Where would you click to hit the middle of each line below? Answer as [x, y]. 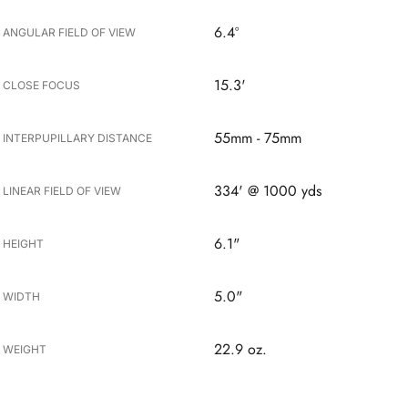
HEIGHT [24, 243]
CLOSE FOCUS [42, 85]
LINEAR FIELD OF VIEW [62, 190]
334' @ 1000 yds [268, 190]
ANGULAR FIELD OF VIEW [70, 32]
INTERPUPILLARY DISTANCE [78, 138]
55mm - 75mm [258, 138]
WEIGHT [25, 349]
